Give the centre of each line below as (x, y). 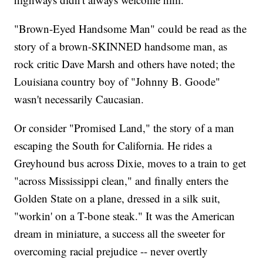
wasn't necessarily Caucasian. (79, 99)
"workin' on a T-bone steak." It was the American (125, 216)
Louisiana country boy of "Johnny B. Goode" (117, 82)
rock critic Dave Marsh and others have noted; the (125, 64)
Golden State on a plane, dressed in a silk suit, (117, 198)
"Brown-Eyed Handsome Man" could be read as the (131, 29)
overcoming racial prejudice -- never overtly (111, 251)
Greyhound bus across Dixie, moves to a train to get (130, 163)
